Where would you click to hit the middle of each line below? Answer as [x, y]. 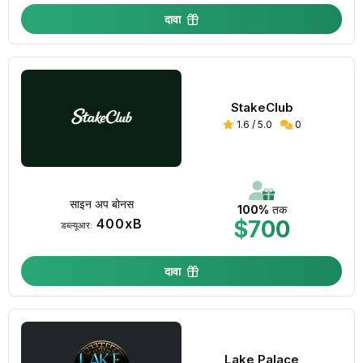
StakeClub [262, 108]
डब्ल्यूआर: [76, 225]
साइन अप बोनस [101, 203]
